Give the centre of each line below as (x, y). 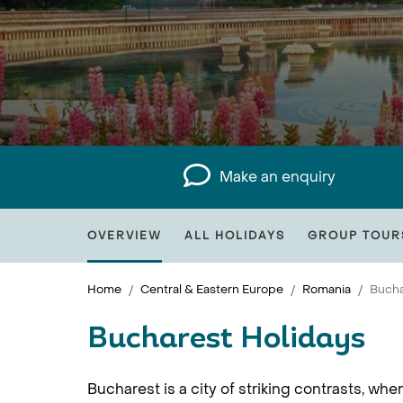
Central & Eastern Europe (212, 289)
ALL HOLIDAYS (235, 236)
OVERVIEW (125, 236)
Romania (327, 289)
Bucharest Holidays (226, 340)
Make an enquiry (278, 177)
